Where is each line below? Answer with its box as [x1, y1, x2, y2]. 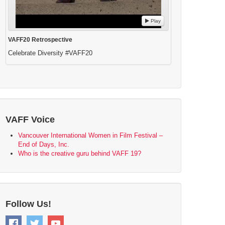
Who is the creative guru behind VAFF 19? [18, 149, 141, 157]
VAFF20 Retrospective [8, 36, 72, 43]
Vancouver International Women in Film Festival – [18, 131, 163, 139]
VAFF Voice [6, 114, 55, 125]
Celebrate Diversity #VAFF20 [8, 49, 92, 57]
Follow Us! [6, 198, 51, 209]
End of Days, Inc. [18, 140, 69, 148]
